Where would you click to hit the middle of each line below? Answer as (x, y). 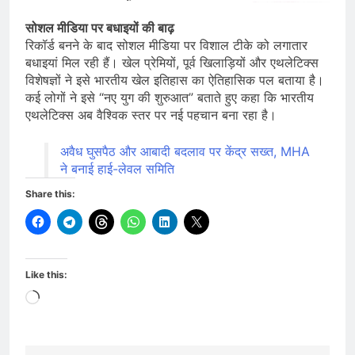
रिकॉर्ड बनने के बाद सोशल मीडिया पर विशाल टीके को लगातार (166, 46)
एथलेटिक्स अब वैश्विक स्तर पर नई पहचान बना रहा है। (151, 115)
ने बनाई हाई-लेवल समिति (117, 169)
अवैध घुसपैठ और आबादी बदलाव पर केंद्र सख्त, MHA (185, 152)
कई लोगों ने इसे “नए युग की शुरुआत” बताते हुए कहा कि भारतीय (170, 98)
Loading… (68, 298)
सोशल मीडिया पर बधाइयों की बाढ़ (100, 28)
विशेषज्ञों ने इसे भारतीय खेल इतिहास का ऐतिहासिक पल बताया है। (175, 80)
